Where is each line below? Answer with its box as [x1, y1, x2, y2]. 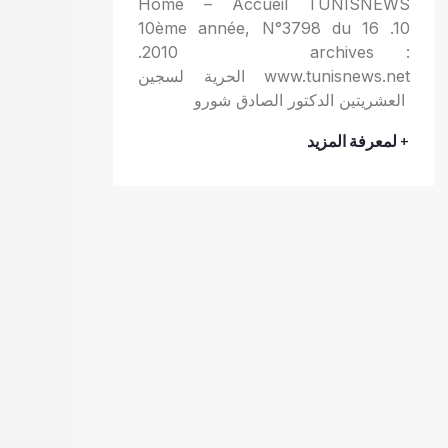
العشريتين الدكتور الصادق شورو [194, 89, 411, 110]
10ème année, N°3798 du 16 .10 [138, 17, 411, 38]
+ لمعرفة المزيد [307, 130, 411, 152]
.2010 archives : [138, 41, 411, 62]
